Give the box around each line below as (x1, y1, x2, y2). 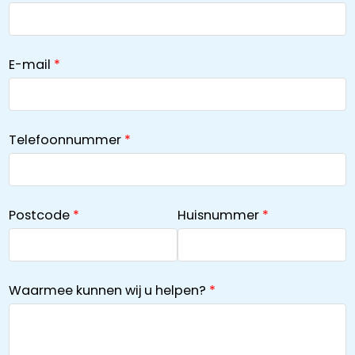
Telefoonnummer (8, 130, 121, 149)
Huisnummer (177, 205, 259, 224)
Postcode (8, 205, 70, 224)
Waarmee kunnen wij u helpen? (8, 281, 206, 300)
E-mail (8, 55, 51, 74)
